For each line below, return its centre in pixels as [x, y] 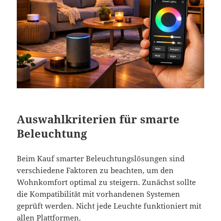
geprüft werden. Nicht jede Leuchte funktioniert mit [109, 205]
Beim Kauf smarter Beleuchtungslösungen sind [101, 158]
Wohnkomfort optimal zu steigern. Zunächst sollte [107, 182]
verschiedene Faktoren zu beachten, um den [95, 170]
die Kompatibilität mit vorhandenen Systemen [99, 194]
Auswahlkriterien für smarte [98, 119]
